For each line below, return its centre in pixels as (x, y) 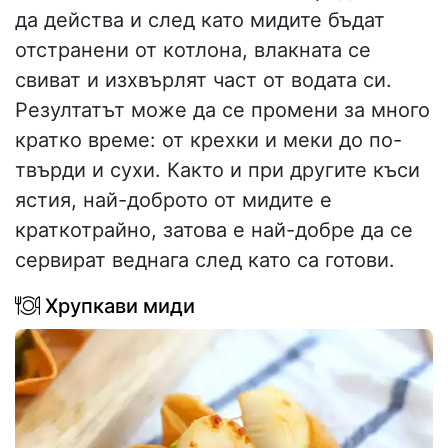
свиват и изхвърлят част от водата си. (203, 79)
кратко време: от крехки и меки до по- (208, 139)
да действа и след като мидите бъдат (200, 19)
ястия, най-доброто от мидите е (173, 199)
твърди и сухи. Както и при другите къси (217, 169)
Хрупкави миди (117, 305)
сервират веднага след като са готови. (205, 259)
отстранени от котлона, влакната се (193, 49)
